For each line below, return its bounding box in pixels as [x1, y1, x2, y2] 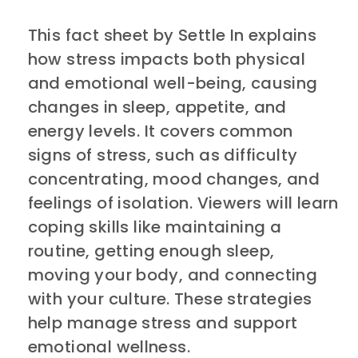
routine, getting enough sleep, [27, 239, 275, 262]
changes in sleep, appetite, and [27, 95, 287, 118]
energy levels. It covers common [27, 119, 293, 142]
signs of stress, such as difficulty [27, 143, 298, 166]
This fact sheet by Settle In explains [27, 23, 317, 46]
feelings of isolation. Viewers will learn [27, 191, 339, 214]
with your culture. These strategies [27, 287, 312, 310]
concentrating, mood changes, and [27, 167, 320, 190]
